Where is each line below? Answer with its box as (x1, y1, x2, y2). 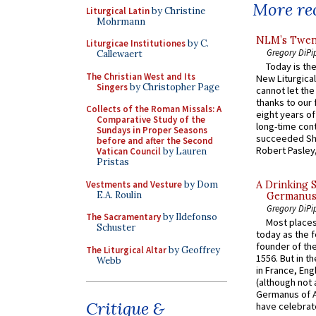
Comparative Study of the (97, 114, 205, 126)
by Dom (182, 178, 218, 190)
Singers (97, 80, 128, 93)
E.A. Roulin (97, 188, 142, 201)
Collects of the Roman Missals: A (86, 103, 221, 115)
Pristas (97, 156, 129, 168)
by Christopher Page (128, 80, 219, 93)
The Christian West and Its (86, 70, 195, 83)
